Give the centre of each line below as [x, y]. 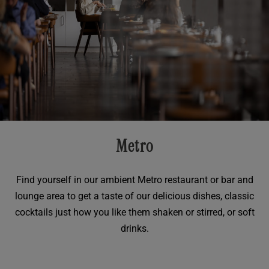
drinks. [134, 229]
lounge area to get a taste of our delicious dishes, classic [134, 196]
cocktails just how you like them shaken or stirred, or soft [134, 213]
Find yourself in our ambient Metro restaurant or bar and [134, 180]
